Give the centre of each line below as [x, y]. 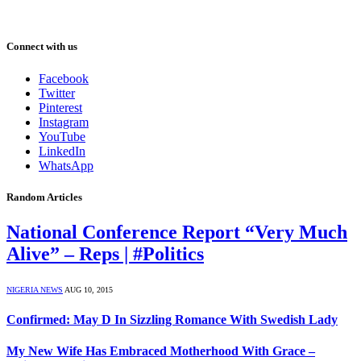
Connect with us [42, 47]
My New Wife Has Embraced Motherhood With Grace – [161, 351]
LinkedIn [62, 151]
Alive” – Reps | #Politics [105, 253]
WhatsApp [66, 165]
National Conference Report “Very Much [177, 232]
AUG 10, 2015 [89, 289]
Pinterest [60, 107]
